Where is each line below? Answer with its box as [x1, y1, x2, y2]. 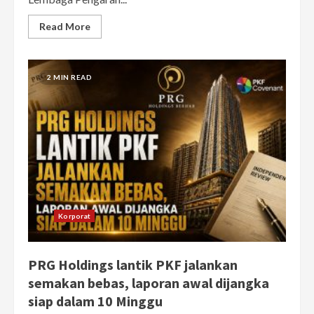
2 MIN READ [47, 73, 92, 82]
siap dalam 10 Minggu [28, 292, 163, 310]
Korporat [58, 212, 91, 221]
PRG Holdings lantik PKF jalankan [28, 256, 238, 274]
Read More [39, 20, 90, 33]
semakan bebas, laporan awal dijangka [28, 274, 269, 292]
